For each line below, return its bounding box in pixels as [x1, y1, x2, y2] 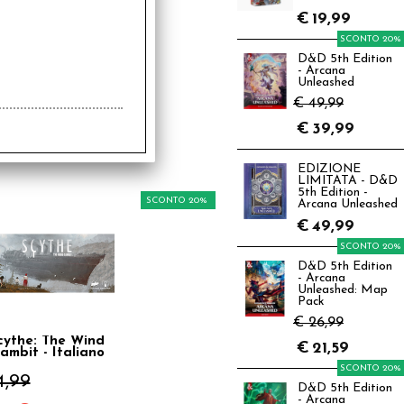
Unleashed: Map [298, 284, 388, 296]
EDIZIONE [298, 163, 361, 175]
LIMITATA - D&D [298, 175, 398, 187]
